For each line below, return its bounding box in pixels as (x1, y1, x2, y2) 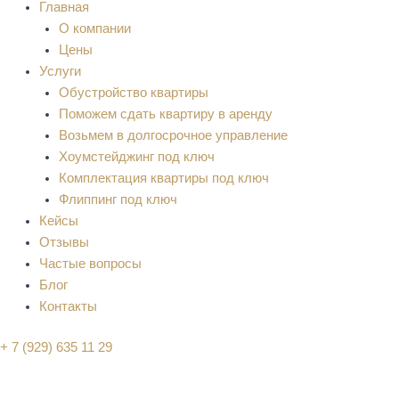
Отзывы (38, 234, 89, 249)
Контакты (38, 298, 97, 313)
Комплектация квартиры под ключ (58, 170, 269, 185)
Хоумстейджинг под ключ (58, 149, 215, 164)
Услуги (38, 63, 81, 78)
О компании (58, 20, 131, 36)
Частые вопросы (38, 256, 142, 271)
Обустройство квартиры (58, 85, 208, 100)
